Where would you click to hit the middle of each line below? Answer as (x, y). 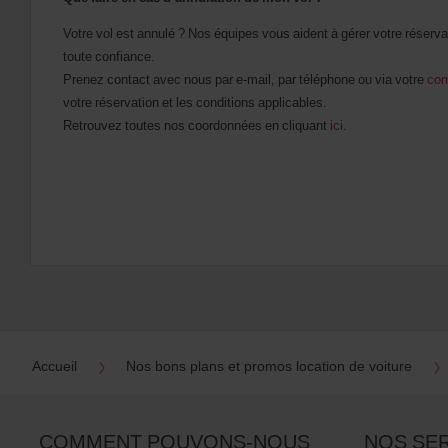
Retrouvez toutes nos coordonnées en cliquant (196, 125)
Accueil (54, 366)
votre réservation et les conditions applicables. (195, 102)
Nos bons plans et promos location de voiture (268, 366)
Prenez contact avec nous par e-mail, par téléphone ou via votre (245, 79)
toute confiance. (109, 56)
